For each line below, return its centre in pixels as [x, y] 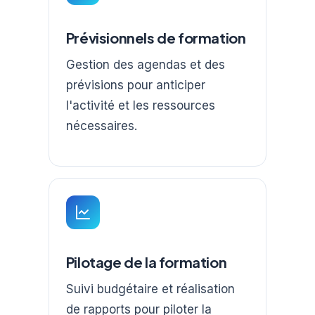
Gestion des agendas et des [145, 64]
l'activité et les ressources [140, 105]
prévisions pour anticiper [135, 85]
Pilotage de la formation [146, 262]
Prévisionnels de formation [156, 37]
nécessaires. [101, 126]
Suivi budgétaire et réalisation [150, 289]
